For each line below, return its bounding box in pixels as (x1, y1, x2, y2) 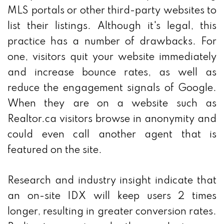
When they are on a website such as (7, 99, 216, 109)
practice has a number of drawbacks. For (7, 37, 216, 47)
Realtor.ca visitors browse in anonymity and (7, 114, 216, 125)
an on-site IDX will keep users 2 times (7, 191, 216, 202)
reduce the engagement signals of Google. (7, 83, 216, 94)
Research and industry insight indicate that (7, 176, 216, 186)
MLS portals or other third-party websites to (7, 6, 216, 16)
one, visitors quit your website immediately (7, 52, 216, 63)
